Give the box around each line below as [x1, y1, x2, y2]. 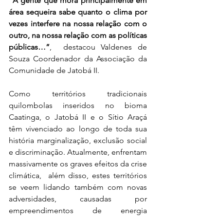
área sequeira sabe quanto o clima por [9, 7, 147, 17]
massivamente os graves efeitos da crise [9, 159, 147, 168]
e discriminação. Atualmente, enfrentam [9, 147, 147, 157]
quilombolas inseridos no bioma [9, 101, 147, 110]
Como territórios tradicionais [9, 89, 147, 98]
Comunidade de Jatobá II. [9, 66, 99, 75]
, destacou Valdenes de [50, 42, 147, 52]
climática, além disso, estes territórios [9, 171, 147, 180]
